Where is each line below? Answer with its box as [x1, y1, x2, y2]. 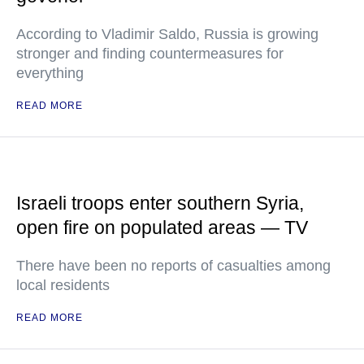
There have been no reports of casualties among [16, 258, 331, 274]
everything [16, 65, 84, 81]
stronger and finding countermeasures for [16, 45, 284, 62]
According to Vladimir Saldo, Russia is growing [16, 26, 318, 42]
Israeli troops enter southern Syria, [16, 193, 304, 214]
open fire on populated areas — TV [16, 217, 308, 238]
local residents [16, 277, 110, 293]
